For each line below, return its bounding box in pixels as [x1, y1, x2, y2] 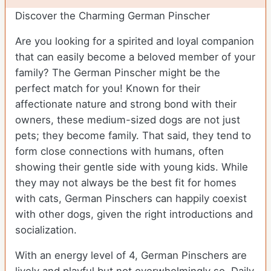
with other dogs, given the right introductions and [15, 208, 253, 221]
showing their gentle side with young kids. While [15, 161, 248, 174]
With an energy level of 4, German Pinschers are [15, 249, 247, 262]
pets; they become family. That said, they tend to [15, 129, 251, 142]
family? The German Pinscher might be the [15, 67, 220, 79]
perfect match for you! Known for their [15, 82, 200, 95]
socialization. [15, 224, 77, 237]
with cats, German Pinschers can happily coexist [15, 192, 247, 205]
